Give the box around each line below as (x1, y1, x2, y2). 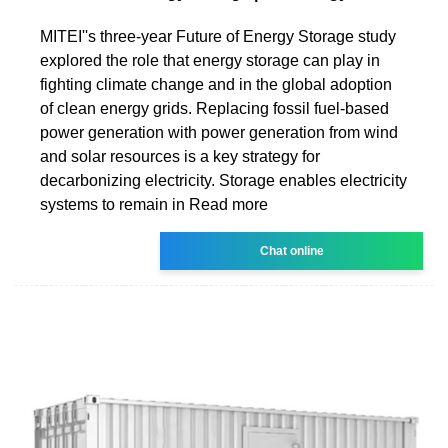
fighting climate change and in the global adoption (40, 75, 392, 93)
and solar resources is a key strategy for (40, 147, 320, 165)
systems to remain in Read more (40, 195, 268, 213)
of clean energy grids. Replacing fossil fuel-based (40, 99, 389, 117)
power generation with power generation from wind (40, 123, 398, 141)
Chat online (259, 243, 324, 258)
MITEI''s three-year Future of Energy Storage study (40, 27, 396, 45)
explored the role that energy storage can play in (40, 51, 380, 69)
